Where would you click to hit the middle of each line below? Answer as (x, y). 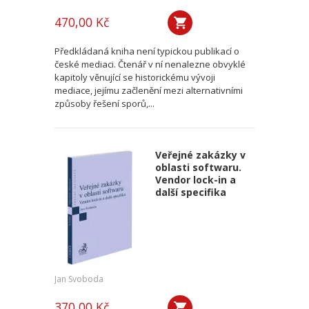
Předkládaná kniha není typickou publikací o (147, 51)
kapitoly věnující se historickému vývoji (135, 77)
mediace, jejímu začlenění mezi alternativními (149, 90)
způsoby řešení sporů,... (104, 103)
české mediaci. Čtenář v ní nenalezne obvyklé (150, 64)
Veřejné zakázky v (200, 155)
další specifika (190, 192)
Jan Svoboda (79, 279)
